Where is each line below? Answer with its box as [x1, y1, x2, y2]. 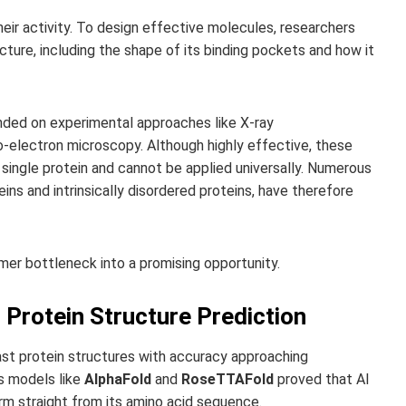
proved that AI [274, 371, 370, 388]
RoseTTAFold [181, 371, 274, 388]
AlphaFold [84, 371, 151, 388]
